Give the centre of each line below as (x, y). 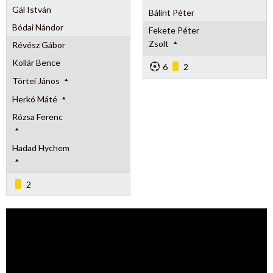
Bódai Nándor (37, 27)
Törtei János (37, 80)
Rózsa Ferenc (37, 116)
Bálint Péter (171, 12)
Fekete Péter (174, 30)
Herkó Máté (35, 99)
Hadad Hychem (41, 147)
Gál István (31, 9)
